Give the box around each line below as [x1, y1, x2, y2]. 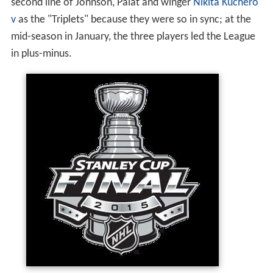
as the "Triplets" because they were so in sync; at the [15, 14, 251, 26]
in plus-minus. [10, 48, 72, 60]
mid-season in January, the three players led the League [10, 31, 255, 43]
